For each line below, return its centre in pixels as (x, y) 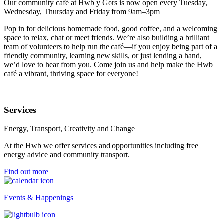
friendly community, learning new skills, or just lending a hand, (103, 55)
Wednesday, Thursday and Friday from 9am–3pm (82, 11)
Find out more (26, 172)
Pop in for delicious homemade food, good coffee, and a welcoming (111, 28)
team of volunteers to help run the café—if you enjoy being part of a (111, 46)
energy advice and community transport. (67, 155)
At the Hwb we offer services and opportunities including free (101, 146)
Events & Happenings (39, 198)
